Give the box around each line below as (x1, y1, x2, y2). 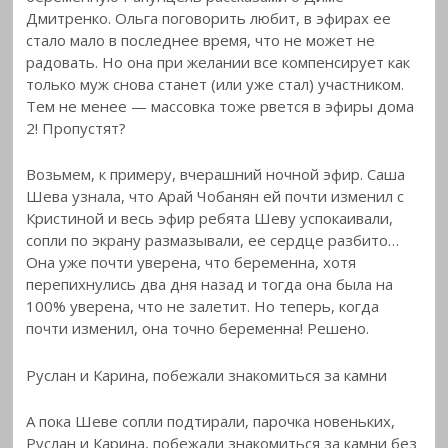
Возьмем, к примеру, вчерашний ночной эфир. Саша (26, 164, 406, 185)
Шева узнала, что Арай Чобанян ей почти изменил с (26, 186, 405, 207)
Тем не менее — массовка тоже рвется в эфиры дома (26, 95, 415, 116)
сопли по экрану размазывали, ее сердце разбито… (26, 230, 400, 251)
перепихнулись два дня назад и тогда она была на (26, 274, 394, 295)
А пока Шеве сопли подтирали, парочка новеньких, (26, 411, 396, 432)
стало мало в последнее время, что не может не (26, 29, 376, 50)
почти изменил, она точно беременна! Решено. (26, 318, 370, 339)
